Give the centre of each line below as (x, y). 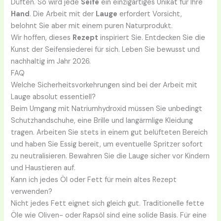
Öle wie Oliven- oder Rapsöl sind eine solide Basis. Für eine (109, 215)
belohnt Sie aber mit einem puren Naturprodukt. (92, 26)
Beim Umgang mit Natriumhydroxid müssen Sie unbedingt (107, 109)
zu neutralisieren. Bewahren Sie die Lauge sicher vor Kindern (110, 156)
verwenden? (32, 191)
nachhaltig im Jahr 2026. (51, 61)
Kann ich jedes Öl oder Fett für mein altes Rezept (94, 180)
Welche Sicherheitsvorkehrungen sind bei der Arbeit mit (104, 85)
